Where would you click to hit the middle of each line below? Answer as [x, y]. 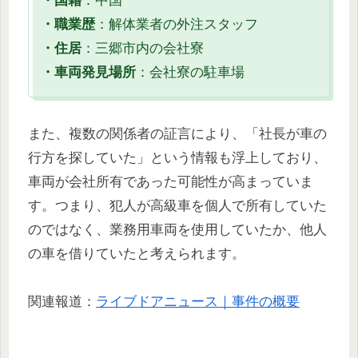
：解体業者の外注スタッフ [177, 25]
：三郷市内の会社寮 [143, 49]
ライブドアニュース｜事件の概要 [198, 302]
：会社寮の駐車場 [190, 73]
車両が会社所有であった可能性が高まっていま [171, 181]
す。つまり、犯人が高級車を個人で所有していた [177, 205]
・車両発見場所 [88, 73]
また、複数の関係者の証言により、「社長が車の [177, 133]
